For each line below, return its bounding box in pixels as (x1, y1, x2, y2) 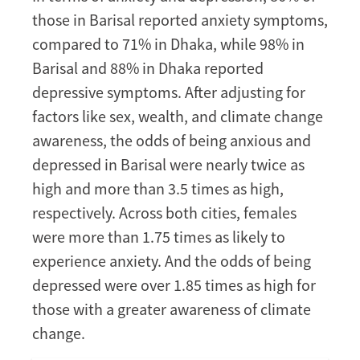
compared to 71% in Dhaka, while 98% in (32, 34, 305, 55)
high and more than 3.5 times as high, (32, 178, 284, 199)
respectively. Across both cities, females (32, 202, 297, 223)
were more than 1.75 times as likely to (32, 227, 285, 247)
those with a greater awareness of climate (32, 299, 311, 320)
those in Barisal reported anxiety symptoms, (32, 10, 328, 31)
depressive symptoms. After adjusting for (32, 82, 305, 103)
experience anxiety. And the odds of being (32, 251, 311, 272)
